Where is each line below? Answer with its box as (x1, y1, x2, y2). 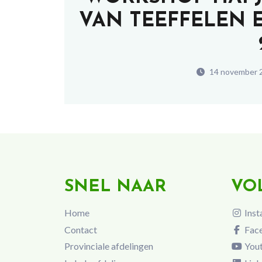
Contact (64, 223, 97, 235)
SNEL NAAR (64, 178, 166, 196)
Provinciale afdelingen (64, 240, 153, 252)
